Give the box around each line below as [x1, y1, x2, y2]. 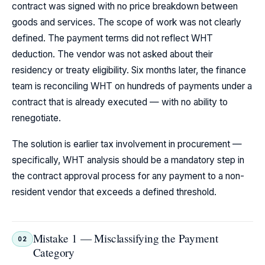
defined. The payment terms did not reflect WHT [12, 32, 213, 44]
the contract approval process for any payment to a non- [12, 170, 244, 182]
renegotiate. [12, 112, 61, 124]
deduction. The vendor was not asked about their [12, 48, 213, 60]
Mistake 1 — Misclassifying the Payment [33, 230, 218, 245]
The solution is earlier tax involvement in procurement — [12, 138, 242, 150]
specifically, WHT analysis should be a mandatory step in [12, 154, 244, 166]
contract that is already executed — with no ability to [12, 96, 228, 108]
